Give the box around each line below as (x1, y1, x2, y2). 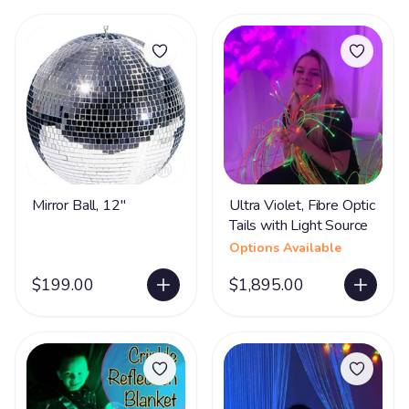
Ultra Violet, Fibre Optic (229, 195, 375, 215)
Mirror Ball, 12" (32, 195, 126, 215)
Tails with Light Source (229, 215, 369, 236)
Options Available (229, 239, 341, 257)
